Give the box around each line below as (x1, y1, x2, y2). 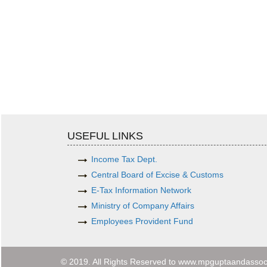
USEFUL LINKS (67, 130, 144, 142)
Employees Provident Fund (91, 216, 194, 226)
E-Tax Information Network (91, 185, 192, 195)
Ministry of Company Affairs (91, 201, 195, 211)
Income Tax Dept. (91, 154, 158, 164)
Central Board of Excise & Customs (91, 170, 224, 180)
